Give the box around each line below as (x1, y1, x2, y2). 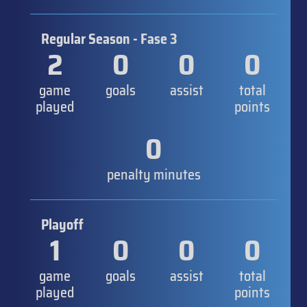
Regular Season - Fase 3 (41, 27, 177, 50)
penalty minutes (106, 163, 201, 186)
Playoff (41, 213, 84, 236)
